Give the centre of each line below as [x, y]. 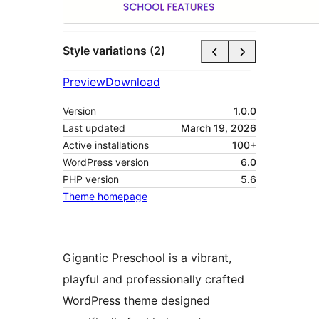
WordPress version [106, 162]
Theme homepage [105, 196]
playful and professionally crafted [153, 279]
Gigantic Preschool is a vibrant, [147, 257]
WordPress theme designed [136, 300]
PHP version [91, 179]
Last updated [94, 127]
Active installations [106, 145]
